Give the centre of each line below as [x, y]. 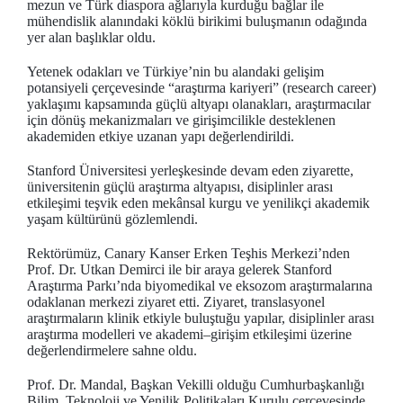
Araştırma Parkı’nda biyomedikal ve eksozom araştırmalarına [200, 285]
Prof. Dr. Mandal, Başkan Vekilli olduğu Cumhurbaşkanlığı [196, 384]
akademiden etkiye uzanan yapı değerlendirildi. [161, 136]
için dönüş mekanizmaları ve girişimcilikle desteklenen [181, 120]
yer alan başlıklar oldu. [91, 37]
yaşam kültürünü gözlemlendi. [112, 219]
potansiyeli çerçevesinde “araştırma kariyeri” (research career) [201, 87]
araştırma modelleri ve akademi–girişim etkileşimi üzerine [189, 334]
